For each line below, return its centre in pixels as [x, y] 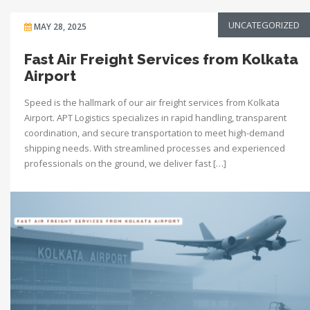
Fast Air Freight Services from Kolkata [161, 59]
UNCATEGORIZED [264, 25]
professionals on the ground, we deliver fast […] [125, 163]
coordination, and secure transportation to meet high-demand [154, 133]
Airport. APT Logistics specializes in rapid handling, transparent [155, 117]
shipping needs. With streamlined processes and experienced [155, 148]
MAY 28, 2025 [60, 26]
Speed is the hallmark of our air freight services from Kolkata [152, 102]
